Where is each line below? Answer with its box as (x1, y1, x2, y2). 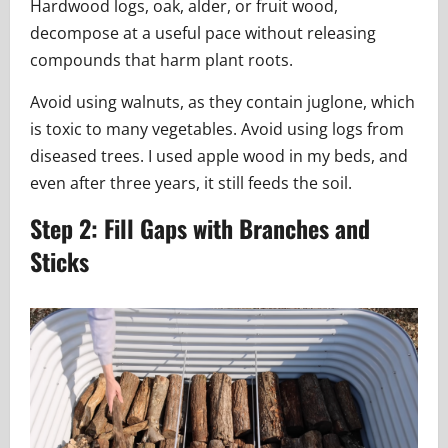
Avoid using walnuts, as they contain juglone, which (30, 90, 415, 113)
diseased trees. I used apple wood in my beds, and (30, 144, 408, 167)
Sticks (30, 242, 89, 279)
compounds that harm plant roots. (30, 48, 293, 71)
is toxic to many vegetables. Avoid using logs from (30, 117, 404, 140)
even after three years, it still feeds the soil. (30, 171, 352, 194)
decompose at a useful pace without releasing (30, 21, 376, 44)
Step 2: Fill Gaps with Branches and (30, 209, 370, 246)
